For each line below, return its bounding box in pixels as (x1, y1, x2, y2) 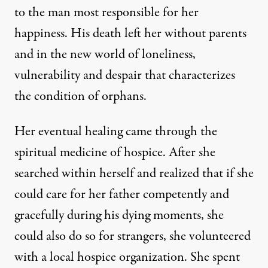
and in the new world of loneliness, (14, 44, 196, 64)
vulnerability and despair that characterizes (14, 65, 235, 85)
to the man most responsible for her (14, 2, 199, 22)
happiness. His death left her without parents (14, 23, 246, 43)
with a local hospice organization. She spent (14, 247, 240, 267)
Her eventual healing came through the (14, 121, 217, 141)
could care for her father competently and (14, 184, 229, 204)
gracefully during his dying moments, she (14, 205, 224, 225)
